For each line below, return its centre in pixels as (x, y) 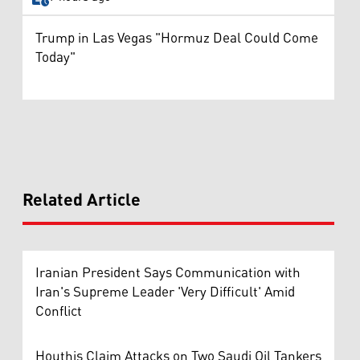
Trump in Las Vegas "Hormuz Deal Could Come (177, 38)
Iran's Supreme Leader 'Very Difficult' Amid (165, 292)
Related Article (82, 200)
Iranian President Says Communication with (168, 273)
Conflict (59, 311)
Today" (55, 57)
